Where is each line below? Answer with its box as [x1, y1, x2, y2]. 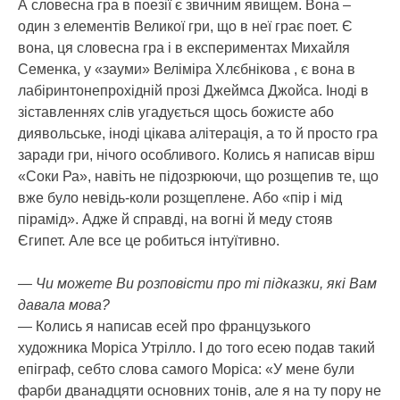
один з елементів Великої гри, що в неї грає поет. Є [18, 18, 353, 34]
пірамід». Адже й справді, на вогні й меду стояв [18, 211, 333, 227]
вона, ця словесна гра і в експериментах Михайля [18, 39, 350, 55]
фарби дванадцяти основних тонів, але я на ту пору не [18, 382, 381, 398]
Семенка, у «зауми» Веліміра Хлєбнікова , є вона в [18, 61, 355, 77]
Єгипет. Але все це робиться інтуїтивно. [18, 232, 279, 248]
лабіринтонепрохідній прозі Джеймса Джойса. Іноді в [18, 82, 369, 98]
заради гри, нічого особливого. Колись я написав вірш [18, 146, 375, 162]
